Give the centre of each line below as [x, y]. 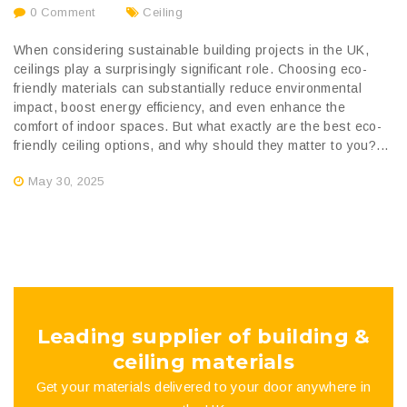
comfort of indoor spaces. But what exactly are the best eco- [198, 126]
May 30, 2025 [66, 181]
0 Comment [60, 12]
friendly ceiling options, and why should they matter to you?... [201, 145]
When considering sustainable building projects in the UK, [191, 50]
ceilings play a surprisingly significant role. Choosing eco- [191, 69]
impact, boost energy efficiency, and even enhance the [180, 107]
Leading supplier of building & [203, 336]
